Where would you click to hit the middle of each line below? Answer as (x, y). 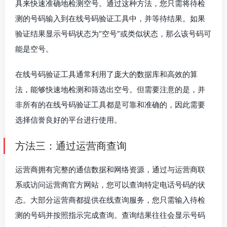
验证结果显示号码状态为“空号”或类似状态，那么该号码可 (113, 34)
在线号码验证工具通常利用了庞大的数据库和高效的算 (106, 74)
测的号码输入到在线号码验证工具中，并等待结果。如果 (110, 18)
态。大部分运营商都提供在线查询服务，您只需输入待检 (110, 200)
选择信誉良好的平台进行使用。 (68, 120)
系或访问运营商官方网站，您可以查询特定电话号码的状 (110, 185)
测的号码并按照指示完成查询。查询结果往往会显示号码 (110, 215)
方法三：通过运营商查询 (71, 146)
